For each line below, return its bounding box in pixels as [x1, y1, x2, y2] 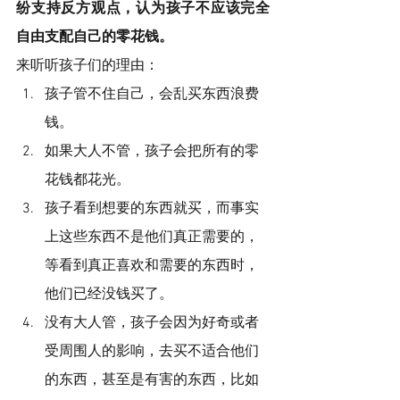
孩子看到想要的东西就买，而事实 [45, 199, 259, 218]
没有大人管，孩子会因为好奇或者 [45, 313, 259, 332]
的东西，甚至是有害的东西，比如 [45, 371, 259, 389]
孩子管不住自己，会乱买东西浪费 [45, 85, 259, 104]
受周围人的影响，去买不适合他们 [45, 342, 259, 361]
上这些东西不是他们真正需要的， [45, 228, 259, 246]
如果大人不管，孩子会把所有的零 [45, 142, 259, 161]
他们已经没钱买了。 [45, 285, 173, 304]
